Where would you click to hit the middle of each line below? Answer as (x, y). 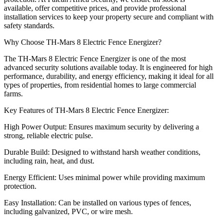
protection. (20, 186)
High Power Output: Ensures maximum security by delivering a (101, 127)
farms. (13, 94)
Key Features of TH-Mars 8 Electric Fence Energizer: (86, 110)
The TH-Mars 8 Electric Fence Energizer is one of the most (95, 59)
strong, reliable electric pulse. (48, 136)
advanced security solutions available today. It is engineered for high (108, 68)
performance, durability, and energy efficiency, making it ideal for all (109, 76)
